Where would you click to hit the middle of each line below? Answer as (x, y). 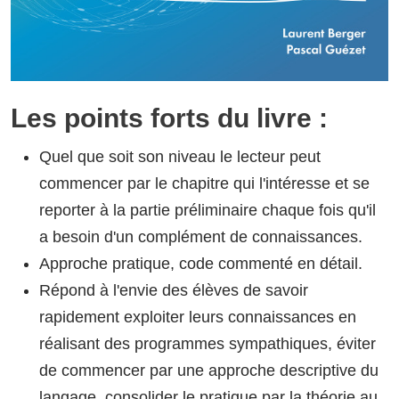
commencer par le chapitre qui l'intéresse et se (204, 184)
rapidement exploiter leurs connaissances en (198, 318)
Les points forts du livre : (169, 118)
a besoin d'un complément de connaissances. (201, 237)
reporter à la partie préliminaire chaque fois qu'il (208, 211)
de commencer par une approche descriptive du (209, 371)
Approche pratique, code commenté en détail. (201, 264)
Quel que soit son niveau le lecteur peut (180, 157)
